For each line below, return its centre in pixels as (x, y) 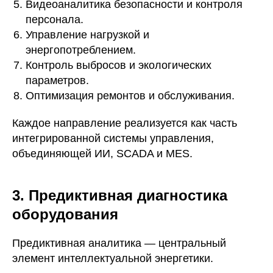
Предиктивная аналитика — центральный (119, 243)
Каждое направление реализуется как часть (125, 123)
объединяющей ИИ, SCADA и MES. (102, 154)
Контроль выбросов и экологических (119, 65)
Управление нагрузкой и (87, 35)
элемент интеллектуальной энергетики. (113, 258)
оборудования (65, 214)
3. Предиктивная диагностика (120, 195)
